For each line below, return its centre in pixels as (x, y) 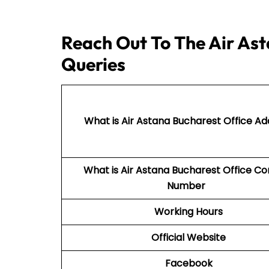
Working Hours (189, 211)
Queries (93, 64)
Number (189, 186)
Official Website (189, 237)
